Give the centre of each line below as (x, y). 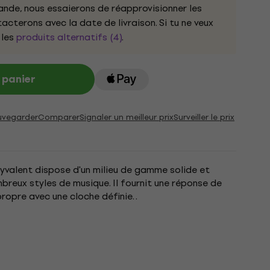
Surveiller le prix (204, 117)
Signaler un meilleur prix (127, 117)
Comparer (59, 117)
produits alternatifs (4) (69, 37)
